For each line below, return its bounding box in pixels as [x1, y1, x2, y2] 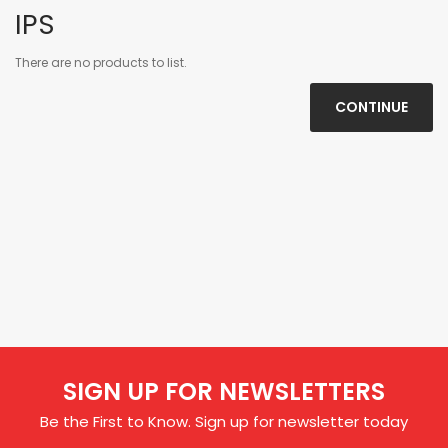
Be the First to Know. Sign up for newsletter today [40, 411, 408, 432]
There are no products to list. [15, 54, 187, 71]
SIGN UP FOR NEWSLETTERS [63, 375, 385, 408]
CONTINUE [335, 97, 408, 117]
